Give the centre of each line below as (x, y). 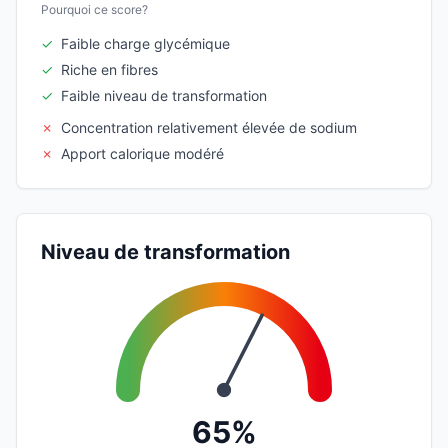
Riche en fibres (109, 69)
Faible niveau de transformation (164, 95)
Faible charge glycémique (145, 43)
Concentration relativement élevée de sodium (209, 127)
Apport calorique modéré (142, 153)
